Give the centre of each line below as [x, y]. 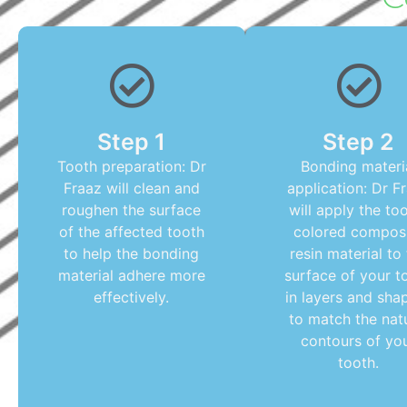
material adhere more [131, 275]
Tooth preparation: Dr [131, 166]
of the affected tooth [131, 232]
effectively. [132, 297]
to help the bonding [132, 253]
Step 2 [359, 142]
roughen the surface [132, 210]
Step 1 [132, 142]
